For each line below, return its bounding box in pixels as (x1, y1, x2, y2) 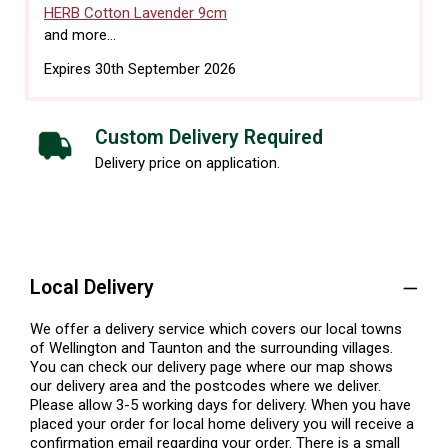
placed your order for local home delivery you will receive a (30, 415, 414, 434)
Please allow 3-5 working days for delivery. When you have (30, 396, 411, 415)
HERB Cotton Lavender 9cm (44, 3, 227, 22)
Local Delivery (30, 276, 154, 300)
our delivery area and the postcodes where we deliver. (30, 377, 381, 396)
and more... (44, 25, 116, 44)
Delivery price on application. (95, 154, 280, 173)
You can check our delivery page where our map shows (30, 358, 393, 377)
